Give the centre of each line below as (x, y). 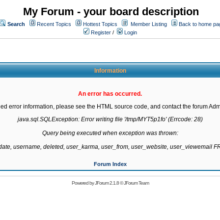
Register (100, 32)
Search (16, 24)
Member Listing (149, 24)
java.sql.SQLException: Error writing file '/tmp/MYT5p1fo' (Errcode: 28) (110, 119)
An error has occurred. (110, 94)
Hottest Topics (100, 24)
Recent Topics (54, 24)
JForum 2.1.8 (107, 183)
